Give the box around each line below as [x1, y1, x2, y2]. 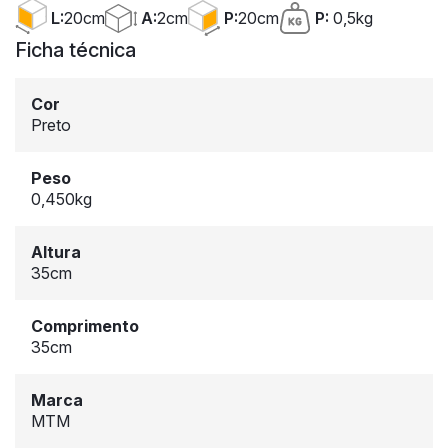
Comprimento [31, 315, 139, 336]
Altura [31, 241, 81, 262]
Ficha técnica [15, 37, 136, 62]
